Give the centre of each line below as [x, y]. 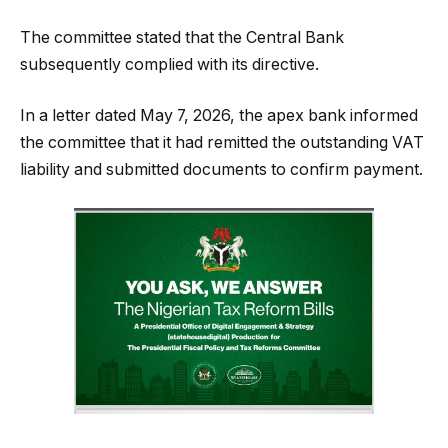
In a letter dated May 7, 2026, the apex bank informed [219, 116]
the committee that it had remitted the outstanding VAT [222, 143]
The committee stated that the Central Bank [182, 37]
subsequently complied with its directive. [169, 64]
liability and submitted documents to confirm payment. [221, 170]
